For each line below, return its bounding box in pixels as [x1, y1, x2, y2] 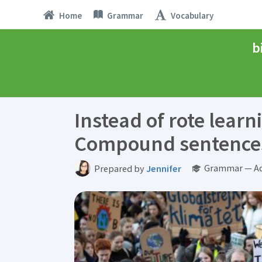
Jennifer [146, 163, 181, 175]
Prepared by [94, 163, 146, 175]
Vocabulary [170, 9, 213, 21]
